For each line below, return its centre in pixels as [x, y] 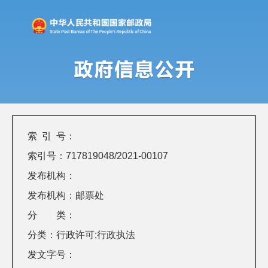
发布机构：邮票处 [66, 195]
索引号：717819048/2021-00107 [98, 156]
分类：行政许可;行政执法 [82, 234]
